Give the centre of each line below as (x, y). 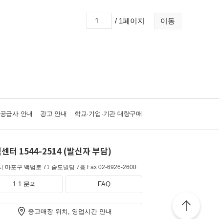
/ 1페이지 (130, 21)
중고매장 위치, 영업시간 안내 (70, 211)
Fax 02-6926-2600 (112, 167)
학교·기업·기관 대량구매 (108, 114)
